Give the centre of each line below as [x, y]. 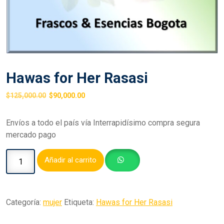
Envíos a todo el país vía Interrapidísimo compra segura [103, 123]
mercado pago [31, 135]
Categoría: [24, 202]
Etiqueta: [80, 202]
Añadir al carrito [71, 160]
